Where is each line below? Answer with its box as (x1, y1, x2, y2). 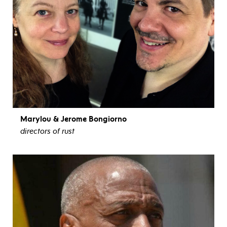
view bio (99, 142, 128, 152)
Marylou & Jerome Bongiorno (20, 114, 127, 124)
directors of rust (20, 126, 74, 136)
